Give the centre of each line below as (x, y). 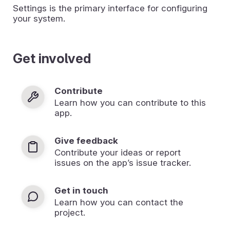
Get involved (52, 58)
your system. (39, 18)
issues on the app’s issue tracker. (123, 162)
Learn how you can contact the (119, 202)
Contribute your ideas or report (118, 152)
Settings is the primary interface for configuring (110, 8)
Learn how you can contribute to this (130, 102)
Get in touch (81, 190)
